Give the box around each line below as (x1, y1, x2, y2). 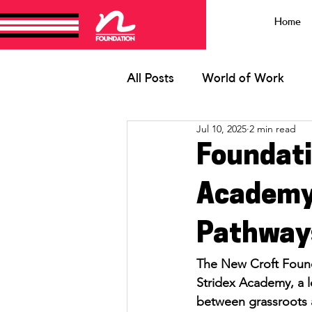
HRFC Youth (155, 127, 224, 141)
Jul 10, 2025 (196, 123, 247, 136)
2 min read (249, 123, 296, 136)
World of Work (202, 72, 284, 85)
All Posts (127, 72, 174, 85)
